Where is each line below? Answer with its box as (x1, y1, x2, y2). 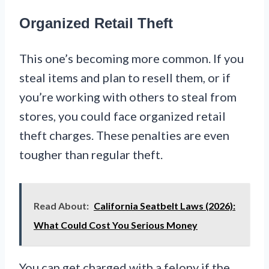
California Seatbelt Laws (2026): (94, 199, 235, 211)
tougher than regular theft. (19, 147, 163, 162)
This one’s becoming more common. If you (19, 50, 244, 65)
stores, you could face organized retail (19, 108, 226, 123)
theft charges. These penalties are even (19, 127, 229, 142)
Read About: (34, 199, 89, 211)
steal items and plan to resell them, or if (19, 70, 231, 85)
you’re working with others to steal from (19, 89, 237, 104)
